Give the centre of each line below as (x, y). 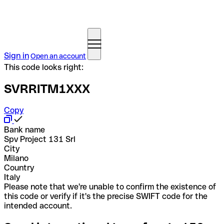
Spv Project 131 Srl (40, 139)
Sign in (16, 56)
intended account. (38, 205)
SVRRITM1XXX (47, 88)
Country (19, 167)
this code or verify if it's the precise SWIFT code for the (106, 196)
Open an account (58, 56)
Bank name (24, 129)
